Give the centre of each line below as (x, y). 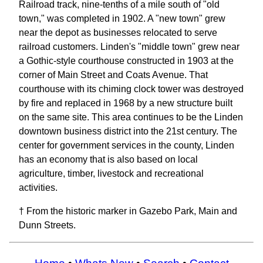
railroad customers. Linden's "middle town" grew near (129, 47)
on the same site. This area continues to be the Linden (131, 117)
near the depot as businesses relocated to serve (118, 33)
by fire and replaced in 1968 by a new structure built (126, 103)
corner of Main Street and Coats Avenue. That (113, 75)
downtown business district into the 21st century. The (128, 131)
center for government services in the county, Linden (127, 145)
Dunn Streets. (47, 225)
